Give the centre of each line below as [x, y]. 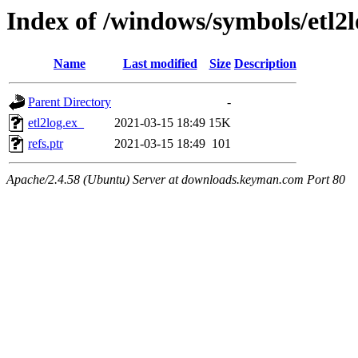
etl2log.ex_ [56, 123]
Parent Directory [70, 102]
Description [265, 64]
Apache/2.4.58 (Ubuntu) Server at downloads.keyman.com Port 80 [176, 180]
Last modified [160, 64]
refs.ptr [46, 144]
